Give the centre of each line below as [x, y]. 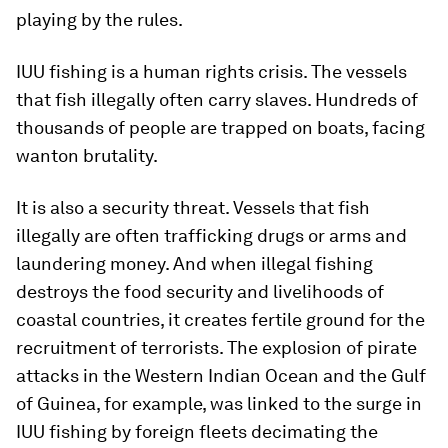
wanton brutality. [87, 155]
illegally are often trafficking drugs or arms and [211, 235]
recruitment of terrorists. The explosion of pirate [216, 347]
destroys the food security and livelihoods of [200, 291]
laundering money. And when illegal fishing [194, 263]
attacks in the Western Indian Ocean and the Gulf [221, 375]
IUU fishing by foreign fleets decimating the [197, 431]
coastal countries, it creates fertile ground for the [220, 319]
